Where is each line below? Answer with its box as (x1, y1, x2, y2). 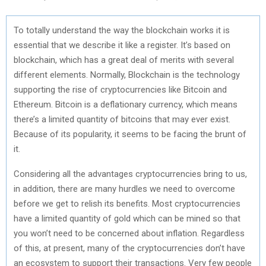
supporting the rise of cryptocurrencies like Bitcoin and (14, 84, 227, 95)
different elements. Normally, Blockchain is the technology (14, 69, 240, 80)
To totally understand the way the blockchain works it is (14, 24, 230, 36)
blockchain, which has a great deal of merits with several (14, 54, 234, 65)
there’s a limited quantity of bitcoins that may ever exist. (14, 113, 230, 125)
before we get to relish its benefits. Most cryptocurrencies (14, 198, 240, 209)
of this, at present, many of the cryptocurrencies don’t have (14, 242, 245, 254)
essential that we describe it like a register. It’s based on (14, 39, 230, 50)
